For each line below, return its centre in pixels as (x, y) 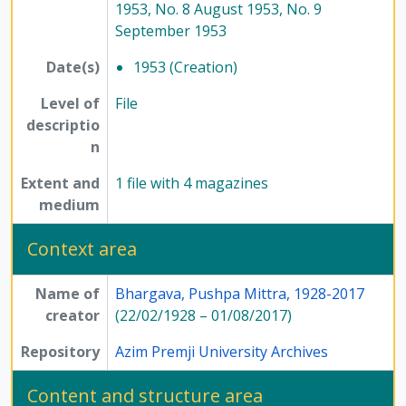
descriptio (63, 125)
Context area (82, 248)
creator (72, 315)
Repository (60, 351)
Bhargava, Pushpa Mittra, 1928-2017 (240, 293)
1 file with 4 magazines (192, 183)
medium (69, 204)
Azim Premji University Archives (222, 351)
